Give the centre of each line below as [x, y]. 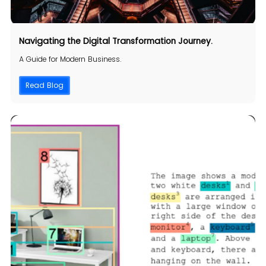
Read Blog [44, 85]
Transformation [144, 41]
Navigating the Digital [65, 41]
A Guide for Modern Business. [70, 59]
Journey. [195, 41]
